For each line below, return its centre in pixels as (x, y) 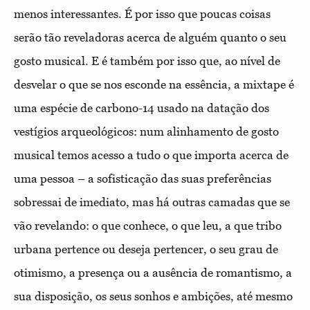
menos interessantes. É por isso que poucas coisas (142, 13)
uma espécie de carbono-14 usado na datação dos (142, 108)
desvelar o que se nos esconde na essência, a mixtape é (154, 84)
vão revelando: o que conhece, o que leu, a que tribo (148, 225)
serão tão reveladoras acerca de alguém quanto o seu (150, 37)
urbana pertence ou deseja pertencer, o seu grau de (146, 249)
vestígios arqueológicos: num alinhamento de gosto (146, 131)
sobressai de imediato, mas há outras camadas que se (152, 202)
